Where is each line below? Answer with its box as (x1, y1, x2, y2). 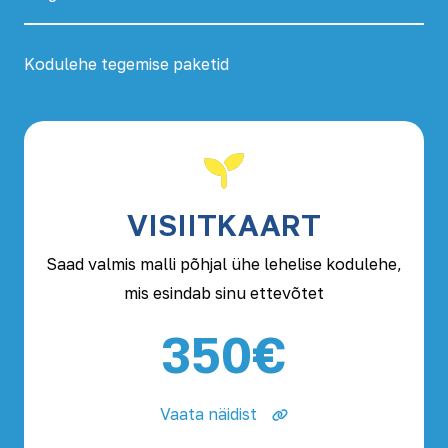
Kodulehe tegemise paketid (24, 54, 229, 74)
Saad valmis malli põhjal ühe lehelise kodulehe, (46, 254, 402, 274)
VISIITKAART (127, 207, 321, 243)
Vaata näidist (160, 404, 257, 424)
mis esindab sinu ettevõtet (124, 283, 324, 303)
